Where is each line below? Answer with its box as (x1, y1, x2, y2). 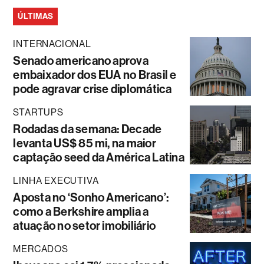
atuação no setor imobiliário (13, 219, 156, 233)
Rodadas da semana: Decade (13, 122, 162, 137)
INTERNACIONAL (13, 38, 91, 50)
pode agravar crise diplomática (13, 82, 172, 97)
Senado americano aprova (13, 54, 148, 68)
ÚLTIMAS (18, 11, 54, 22)
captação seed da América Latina (13, 150, 184, 165)
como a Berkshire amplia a (13, 204, 149, 219)
